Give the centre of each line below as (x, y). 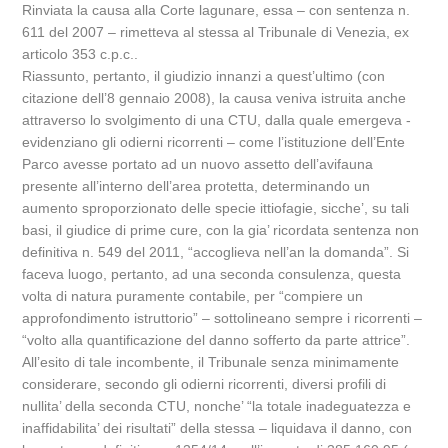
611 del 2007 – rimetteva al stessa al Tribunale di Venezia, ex (216, 32)
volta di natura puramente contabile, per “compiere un (193, 296)
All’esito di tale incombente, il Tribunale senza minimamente (211, 362)
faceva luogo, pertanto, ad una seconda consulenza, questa (212, 274)
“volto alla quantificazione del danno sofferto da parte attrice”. (216, 340)
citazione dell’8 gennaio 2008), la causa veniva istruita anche (214, 98)
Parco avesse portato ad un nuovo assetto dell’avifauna (198, 164)
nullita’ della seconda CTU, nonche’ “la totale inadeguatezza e (217, 406)
